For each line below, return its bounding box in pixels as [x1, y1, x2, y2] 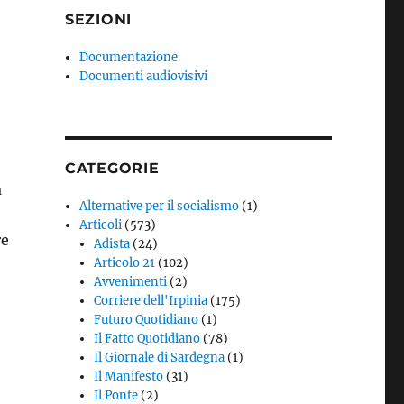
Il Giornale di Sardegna [94, 350, 225, 366]
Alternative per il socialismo [79, 198, 240, 215]
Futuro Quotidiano [94, 312, 199, 328]
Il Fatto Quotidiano [94, 331, 201, 347]
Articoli [79, 217, 123, 234]
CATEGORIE [64, 160, 160, 178]
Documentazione [79, 50, 179, 66]
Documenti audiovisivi [79, 69, 208, 85]
